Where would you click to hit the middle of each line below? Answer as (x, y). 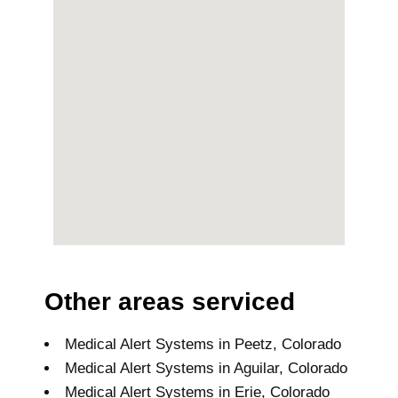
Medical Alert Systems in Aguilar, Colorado (206, 368)
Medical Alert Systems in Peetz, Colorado (203, 344)
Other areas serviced (170, 301)
